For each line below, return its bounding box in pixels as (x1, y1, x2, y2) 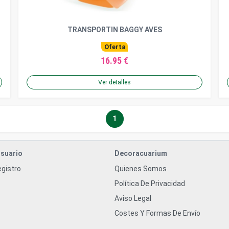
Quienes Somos (114, 165, 167, 173)
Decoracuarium (114, 149, 167, 158)
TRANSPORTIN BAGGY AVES (67, 26, 162, 34)
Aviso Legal (114, 194, 151, 203)
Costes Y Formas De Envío (114, 209, 200, 218)
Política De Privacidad (114, 179, 185, 188)
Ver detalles (98, 79, 131, 86)
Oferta (104, 43, 125, 51)
